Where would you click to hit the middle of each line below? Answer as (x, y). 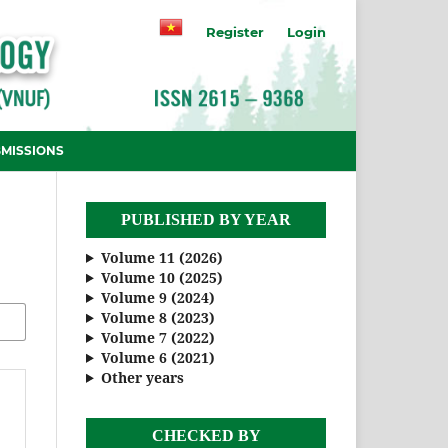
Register (235, 31)
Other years (142, 377)
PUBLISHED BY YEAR (206, 219)
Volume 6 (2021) (157, 357)
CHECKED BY (206, 435)
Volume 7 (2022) (157, 337)
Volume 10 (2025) (161, 277)
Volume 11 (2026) (161, 257)
